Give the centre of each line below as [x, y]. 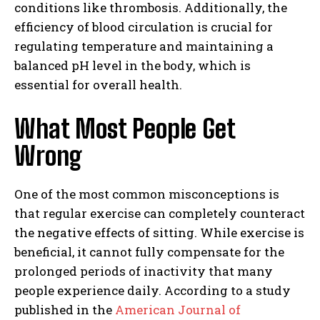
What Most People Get [125, 129]
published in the [65, 309]
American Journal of [178, 309]
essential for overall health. [98, 84]
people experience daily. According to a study [152, 290]
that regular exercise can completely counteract [160, 213]
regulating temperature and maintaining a [144, 46]
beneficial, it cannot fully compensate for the [149, 251]
